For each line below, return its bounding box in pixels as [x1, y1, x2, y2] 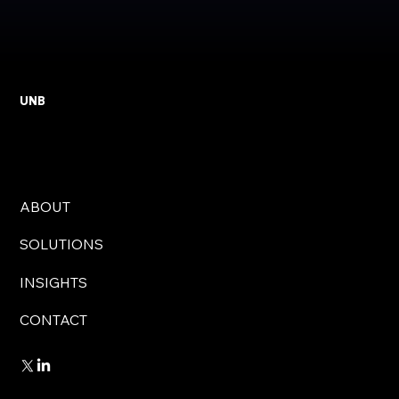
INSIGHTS [20, 273, 88, 291]
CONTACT [20, 310, 88, 329]
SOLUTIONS [20, 235, 104, 254]
